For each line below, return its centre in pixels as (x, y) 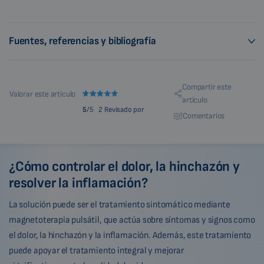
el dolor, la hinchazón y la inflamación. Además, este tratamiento (130, 235)
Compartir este (207, 87)
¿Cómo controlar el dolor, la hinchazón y (124, 166)
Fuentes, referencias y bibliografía (82, 41)
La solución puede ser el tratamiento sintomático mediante (120, 204)
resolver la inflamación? (78, 183)
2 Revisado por (121, 109)
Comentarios (204, 115)
